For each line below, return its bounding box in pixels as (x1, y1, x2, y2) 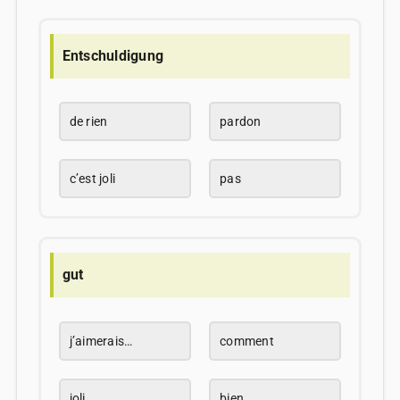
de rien (69, 114, 108, 129)
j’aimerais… (69, 333, 133, 348)
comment (220, 333, 274, 348)
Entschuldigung (62, 46, 164, 64)
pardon (220, 114, 262, 129)
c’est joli (69, 171, 116, 187)
